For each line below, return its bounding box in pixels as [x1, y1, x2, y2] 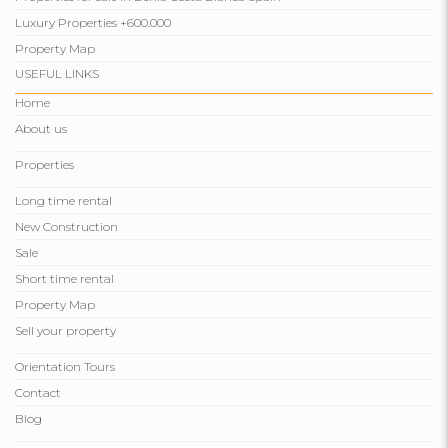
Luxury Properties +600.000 [15, 15, 171, 31]
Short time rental [15, 271, 114, 287]
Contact [15, 385, 61, 401]
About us [15, 121, 67, 137]
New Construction [15, 219, 118, 235]
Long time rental [15, 193, 112, 209]
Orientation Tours [15, 359, 115, 375]
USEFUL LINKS [15, 66, 99, 82]
